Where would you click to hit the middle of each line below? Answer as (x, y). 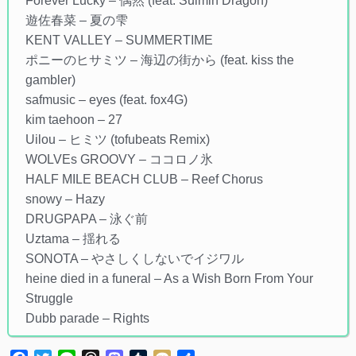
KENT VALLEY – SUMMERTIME (119, 41)
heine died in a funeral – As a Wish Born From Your (169, 279)
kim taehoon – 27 (74, 120)
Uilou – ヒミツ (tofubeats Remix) (117, 140)
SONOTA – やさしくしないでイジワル (134, 259)
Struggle (49, 299)
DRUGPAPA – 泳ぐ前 (86, 219)
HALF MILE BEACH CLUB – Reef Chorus (144, 180)
